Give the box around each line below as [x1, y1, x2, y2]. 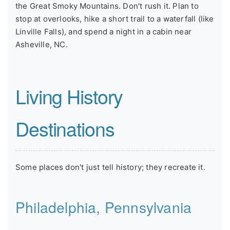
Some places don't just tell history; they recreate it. [15, 162, 205, 172]
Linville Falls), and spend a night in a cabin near [15, 27, 192, 37]
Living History [15, 82, 123, 110]
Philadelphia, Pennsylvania [15, 196, 192, 217]
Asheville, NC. [15, 40, 68, 50]
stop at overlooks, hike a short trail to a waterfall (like [15, 14, 214, 24]
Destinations [15, 114, 114, 142]
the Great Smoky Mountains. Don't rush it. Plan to [15, 1, 199, 11]
